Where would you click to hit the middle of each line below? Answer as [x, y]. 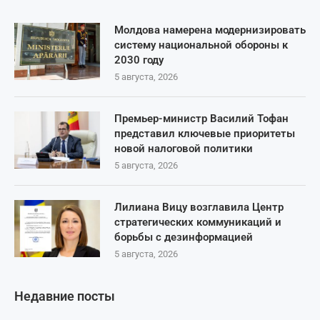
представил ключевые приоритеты [205, 134]
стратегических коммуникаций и [198, 222]
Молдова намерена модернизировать [210, 30]
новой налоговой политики [184, 149]
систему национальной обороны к [201, 45]
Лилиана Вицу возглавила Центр [199, 207]
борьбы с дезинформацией [184, 237]
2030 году [139, 60]
